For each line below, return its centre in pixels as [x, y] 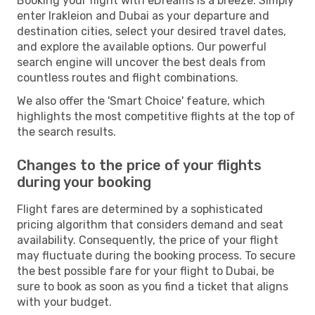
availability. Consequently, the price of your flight [148, 240]
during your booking [84, 182]
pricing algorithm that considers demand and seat [150, 224]
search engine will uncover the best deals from [141, 62]
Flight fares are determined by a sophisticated [140, 209]
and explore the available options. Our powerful [142, 46]
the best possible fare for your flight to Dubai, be [146, 271]
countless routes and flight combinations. [128, 77]
